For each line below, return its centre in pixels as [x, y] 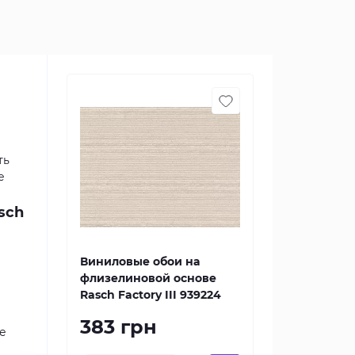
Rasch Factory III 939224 [151, 295]
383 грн [118, 327]
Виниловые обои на [140, 261]
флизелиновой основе [148, 278]
